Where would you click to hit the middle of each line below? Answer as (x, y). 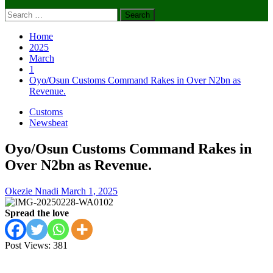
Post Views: (28, 245)
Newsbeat (48, 123)
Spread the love (37, 213)
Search (17, 13)
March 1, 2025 (89, 191)
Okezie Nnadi (33, 191)
